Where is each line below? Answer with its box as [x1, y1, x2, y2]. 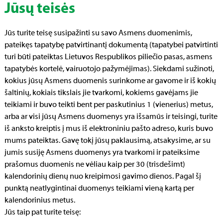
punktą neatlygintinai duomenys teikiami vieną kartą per [4, 185, 194, 193]
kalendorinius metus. [4, 197, 75, 205]
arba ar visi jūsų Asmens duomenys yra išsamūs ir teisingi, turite [4, 113, 218, 121]
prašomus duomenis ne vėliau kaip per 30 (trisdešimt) [4, 161, 185, 169]
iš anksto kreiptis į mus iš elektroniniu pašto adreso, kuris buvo [4, 125, 213, 133]
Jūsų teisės [4, 1, 75, 17]
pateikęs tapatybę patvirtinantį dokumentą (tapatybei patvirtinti [4, 41, 218, 49]
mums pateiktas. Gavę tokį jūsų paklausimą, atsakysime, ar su [4, 137, 211, 145]
